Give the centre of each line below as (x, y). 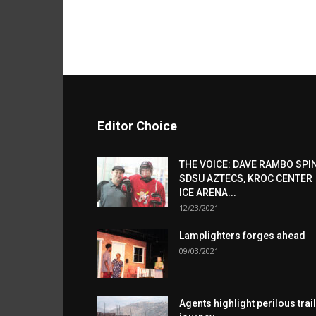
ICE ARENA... (208, 193)
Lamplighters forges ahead (242, 236)
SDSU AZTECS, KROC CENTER (246, 178)
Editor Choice (137, 126)
